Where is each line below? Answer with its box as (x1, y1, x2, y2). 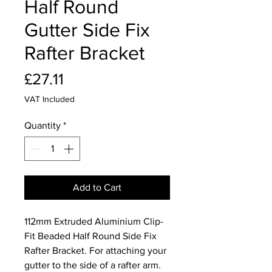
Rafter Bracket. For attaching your (24, 245, 166, 256)
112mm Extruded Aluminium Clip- (24, 216, 163, 226)
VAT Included (24, 93, 75, 104)
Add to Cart (73, 182, 121, 192)
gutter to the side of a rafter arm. (24, 259, 161, 270)
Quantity (24, 120, 61, 131)
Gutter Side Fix (24, 18, 150, 40)
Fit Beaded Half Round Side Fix (24, 230, 157, 241)
